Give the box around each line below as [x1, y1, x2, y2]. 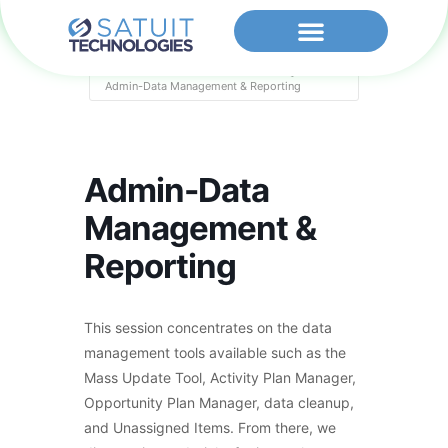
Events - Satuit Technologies [162, 62, 311, 77]
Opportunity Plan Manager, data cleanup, [84, 393, 354, 411]
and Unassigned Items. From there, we [84, 418, 336, 436]
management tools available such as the [84, 343, 346, 361]
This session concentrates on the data [84, 318, 332, 336]
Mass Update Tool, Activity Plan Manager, [84, 368, 356, 386]
